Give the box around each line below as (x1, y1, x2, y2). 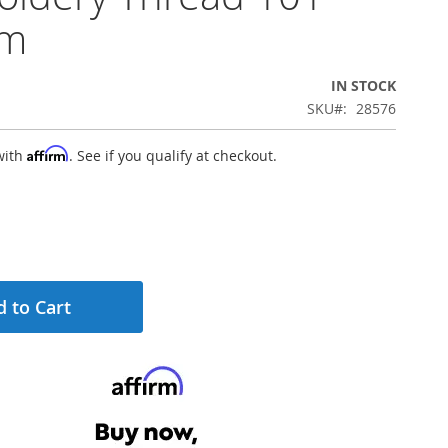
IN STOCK (331, 76, 396, 95)
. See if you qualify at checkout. (69, 146, 277, 165)
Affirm (27, 145, 69, 162)
